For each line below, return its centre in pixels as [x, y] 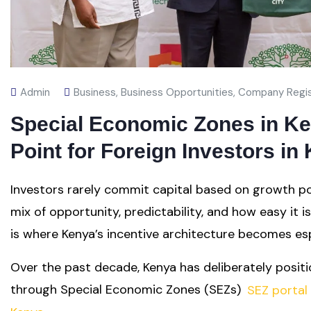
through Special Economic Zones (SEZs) [127, 290]
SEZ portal [277, 290]
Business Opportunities [177, 93]
